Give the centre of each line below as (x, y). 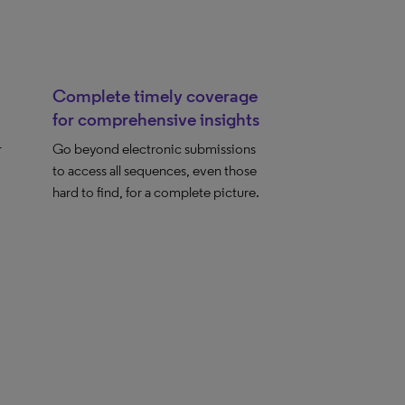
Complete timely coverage (155, 96)
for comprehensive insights (156, 119)
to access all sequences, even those (155, 170)
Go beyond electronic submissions (155, 149)
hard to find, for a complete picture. (156, 192)
